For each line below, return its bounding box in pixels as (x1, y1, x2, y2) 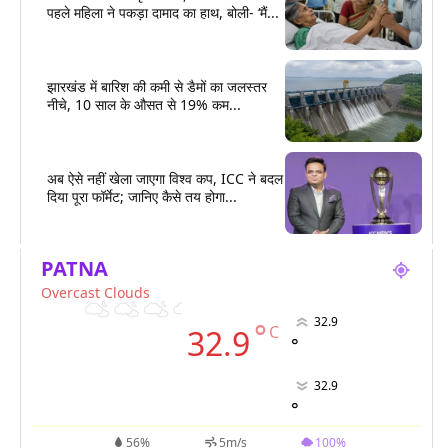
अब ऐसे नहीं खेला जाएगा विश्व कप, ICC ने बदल (47, 168, 283, 188)
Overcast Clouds (41, 282, 150, 302)
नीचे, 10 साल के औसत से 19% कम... (47, 94, 241, 114)
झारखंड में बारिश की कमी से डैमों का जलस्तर (47, 76, 267, 96)
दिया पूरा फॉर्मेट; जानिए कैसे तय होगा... (47, 186, 237, 206)
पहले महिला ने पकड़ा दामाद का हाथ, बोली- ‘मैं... (47, 2, 279, 22)
